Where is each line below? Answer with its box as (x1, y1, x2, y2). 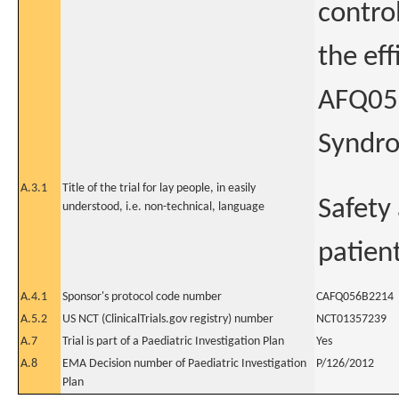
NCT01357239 (316, 313, 387, 326)
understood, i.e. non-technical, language (62, 200, 265, 214)
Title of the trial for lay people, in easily (62, 182, 256, 195)
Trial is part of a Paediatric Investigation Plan (62, 335, 284, 348)
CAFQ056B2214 (316, 290, 394, 304)
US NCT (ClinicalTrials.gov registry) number (62, 313, 273, 326)
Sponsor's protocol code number (62, 290, 222, 304)
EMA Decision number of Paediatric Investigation (62, 357, 306, 370)
